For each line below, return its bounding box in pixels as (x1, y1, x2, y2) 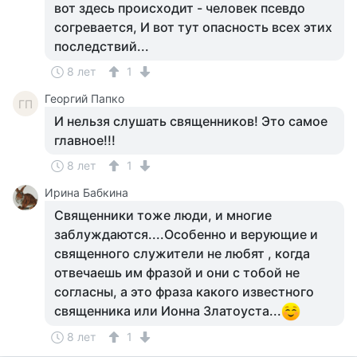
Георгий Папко (45, 92, 124, 105)
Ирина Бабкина (45, 186, 128, 199)
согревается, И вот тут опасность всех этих (54, 19, 332, 35)
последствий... (54, 38, 149, 54)
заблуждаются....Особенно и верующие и (54, 226, 318, 242)
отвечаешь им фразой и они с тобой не (54, 265, 300, 280)
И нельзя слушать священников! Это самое (54, 113, 328, 129)
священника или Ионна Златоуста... (54, 303, 281, 319)
